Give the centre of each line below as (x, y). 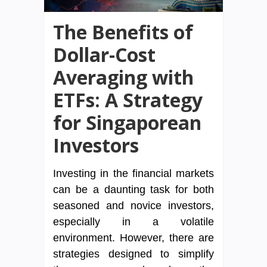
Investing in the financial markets (133, 174)
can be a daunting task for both (133, 190)
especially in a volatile (133, 222)
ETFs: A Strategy (128, 100)
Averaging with (123, 77)
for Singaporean (127, 123)
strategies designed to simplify (133, 254)
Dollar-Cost (104, 55)
